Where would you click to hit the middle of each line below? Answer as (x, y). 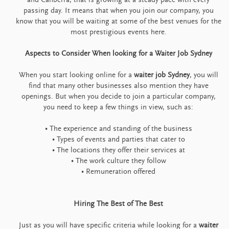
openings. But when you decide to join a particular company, (118, 96)
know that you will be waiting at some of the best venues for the (118, 21)
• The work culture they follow (118, 161)
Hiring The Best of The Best (118, 204)
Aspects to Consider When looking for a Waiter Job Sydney (118, 53)
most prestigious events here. (118, 32)
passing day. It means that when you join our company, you (118, 10)
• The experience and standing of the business (118, 129)
